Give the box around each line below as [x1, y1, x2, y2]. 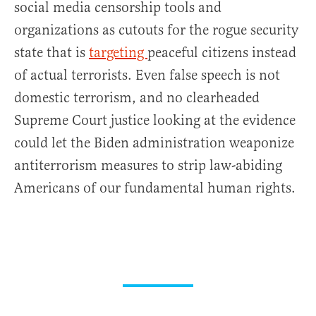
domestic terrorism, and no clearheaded [14, 89, 260, 107]
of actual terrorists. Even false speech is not [14, 66, 280, 84]
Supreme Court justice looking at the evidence [14, 111, 296, 129]
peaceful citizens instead [147, 44, 296, 61]
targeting [89, 44, 147, 61]
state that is [14, 44, 89, 61]
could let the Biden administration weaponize [14, 134, 294, 152]
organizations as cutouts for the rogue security [14, 21, 298, 39]
